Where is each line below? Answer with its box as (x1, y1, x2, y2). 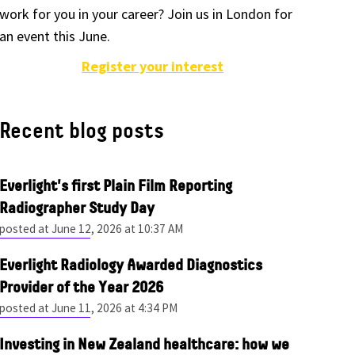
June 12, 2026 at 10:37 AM (52, 220, 184, 236)
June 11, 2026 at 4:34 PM (52, 300, 178, 315)
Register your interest (82, 56, 224, 75)
